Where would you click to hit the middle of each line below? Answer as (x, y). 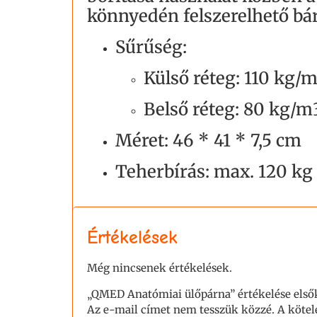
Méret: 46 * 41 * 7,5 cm (208, 141)
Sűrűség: (151, 47)
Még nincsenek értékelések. (160, 268)
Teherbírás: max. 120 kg (214, 172)
